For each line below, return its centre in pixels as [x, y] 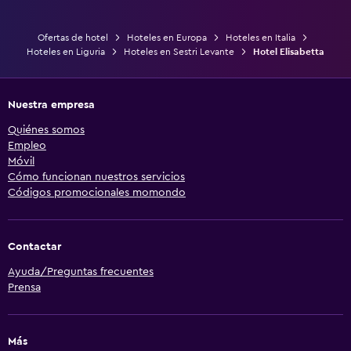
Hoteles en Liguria [66, 51]
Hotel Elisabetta [289, 51]
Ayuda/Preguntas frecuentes [81, 271]
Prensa [24, 287]
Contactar [34, 246]
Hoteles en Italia [260, 37]
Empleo [27, 145]
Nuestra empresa [51, 105]
